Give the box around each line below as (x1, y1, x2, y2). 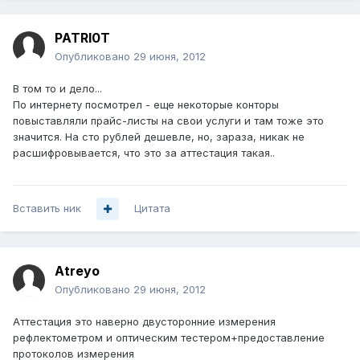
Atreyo (55, 263, 100, 280)
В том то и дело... (13, 82, 102, 96)
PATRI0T (55, 30, 110, 47)
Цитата (134, 202, 170, 215)
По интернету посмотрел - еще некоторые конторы (13, 98, 279, 112)
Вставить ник (13, 202, 81, 215)
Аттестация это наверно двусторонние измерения (13, 315, 276, 329)
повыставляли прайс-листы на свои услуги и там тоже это (13, 114, 324, 128)
